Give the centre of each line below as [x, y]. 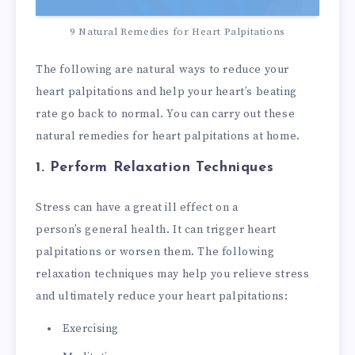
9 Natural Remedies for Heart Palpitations [177, 31]
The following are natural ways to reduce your [163, 69]
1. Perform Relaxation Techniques [155, 168]
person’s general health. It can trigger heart [157, 229]
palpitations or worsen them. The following [155, 252]
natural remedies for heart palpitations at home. [168, 136]
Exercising [91, 328]
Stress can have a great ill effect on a [137, 207]
